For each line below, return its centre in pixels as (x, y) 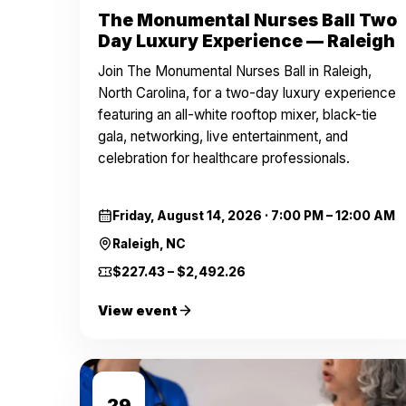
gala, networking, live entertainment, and (223, 136)
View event (138, 310)
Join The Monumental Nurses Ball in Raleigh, (235, 71)
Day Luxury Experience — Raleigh (246, 41)
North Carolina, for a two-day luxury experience (247, 93)
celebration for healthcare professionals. (224, 158)
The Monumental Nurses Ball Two (247, 20)
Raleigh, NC (149, 244)
